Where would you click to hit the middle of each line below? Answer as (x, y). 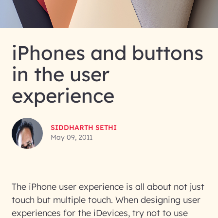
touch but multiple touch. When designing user (106, 200)
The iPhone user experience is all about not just (108, 187)
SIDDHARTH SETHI (84, 127)
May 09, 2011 (72, 137)
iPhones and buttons (108, 53)
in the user (61, 74)
